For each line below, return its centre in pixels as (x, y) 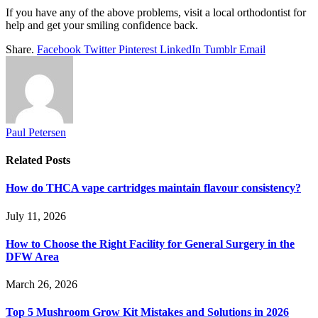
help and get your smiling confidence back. (102, 25)
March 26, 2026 (42, 285)
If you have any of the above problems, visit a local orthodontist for (156, 12)
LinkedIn (180, 49)
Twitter (100, 49)
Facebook (59, 49)
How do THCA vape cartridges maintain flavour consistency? (153, 188)
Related (26, 160)
